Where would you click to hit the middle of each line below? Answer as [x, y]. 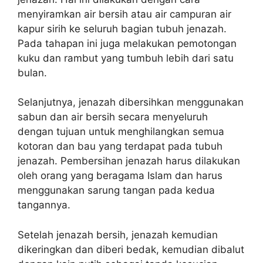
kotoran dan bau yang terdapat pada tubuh [120, 146]
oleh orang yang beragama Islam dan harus [120, 176]
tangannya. [44, 205]
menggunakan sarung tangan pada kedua [116, 190]
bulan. [32, 73]
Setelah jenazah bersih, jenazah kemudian [118, 235]
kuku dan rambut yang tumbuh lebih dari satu [126, 58]
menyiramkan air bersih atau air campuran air [124, 14]
